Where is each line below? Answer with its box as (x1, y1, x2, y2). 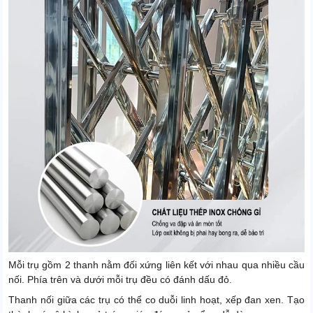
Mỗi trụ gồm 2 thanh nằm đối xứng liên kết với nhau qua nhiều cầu (8, 259, 305, 271)
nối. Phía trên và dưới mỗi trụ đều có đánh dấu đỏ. (8, 274, 232, 286)
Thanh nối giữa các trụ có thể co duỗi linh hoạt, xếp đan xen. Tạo (8, 294, 305, 306)
